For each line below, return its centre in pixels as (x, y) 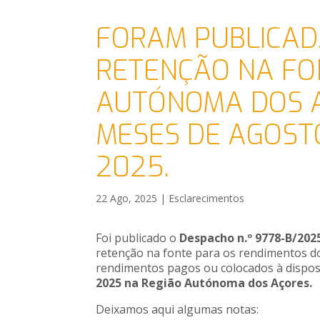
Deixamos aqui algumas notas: (177, 309)
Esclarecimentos (207, 199)
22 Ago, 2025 (127, 199)
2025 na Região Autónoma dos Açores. (204, 282)
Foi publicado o (138, 237)
